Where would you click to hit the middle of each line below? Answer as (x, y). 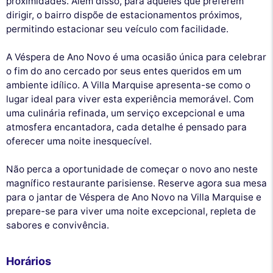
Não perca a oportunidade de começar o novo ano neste (132, 169)
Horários (29, 261)
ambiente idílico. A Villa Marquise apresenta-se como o (128, 85)
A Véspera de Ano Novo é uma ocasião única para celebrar (136, 57)
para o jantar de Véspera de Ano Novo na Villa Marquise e (134, 197)
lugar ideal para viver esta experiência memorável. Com (130, 99)
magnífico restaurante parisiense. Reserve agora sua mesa (136, 183)
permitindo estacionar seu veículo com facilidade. (117, 29)
